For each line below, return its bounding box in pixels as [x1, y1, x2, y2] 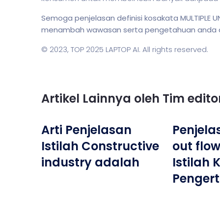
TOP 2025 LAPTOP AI [71, 44, 139, 55]
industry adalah [41, 154, 139, 170]
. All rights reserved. [139, 44, 208, 55]
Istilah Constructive [41, 138, 159, 154]
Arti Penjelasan [41, 122, 132, 138]
